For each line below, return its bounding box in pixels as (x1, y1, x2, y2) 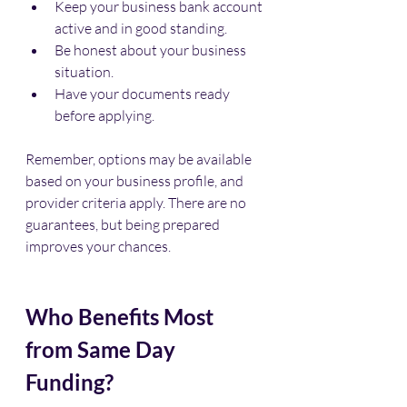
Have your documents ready (55, 84, 233, 104)
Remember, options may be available (25, 150, 254, 169)
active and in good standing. (55, 19, 227, 38)
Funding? (25, 369, 114, 396)
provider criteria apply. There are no (25, 194, 249, 213)
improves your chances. (25, 237, 171, 256)
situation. (55, 63, 114, 82)
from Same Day (25, 336, 180, 363)
